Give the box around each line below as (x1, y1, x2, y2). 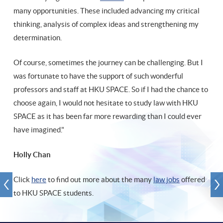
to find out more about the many (46, 175, 153, 184)
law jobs (153, 175, 180, 184)
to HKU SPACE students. (13, 189, 94, 198)
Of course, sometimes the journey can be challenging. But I (13, 58, 203, 67)
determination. (13, 33, 62, 42)
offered (180, 175, 205, 184)
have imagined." (13, 125, 64, 134)
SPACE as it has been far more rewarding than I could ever (13, 112, 202, 121)
